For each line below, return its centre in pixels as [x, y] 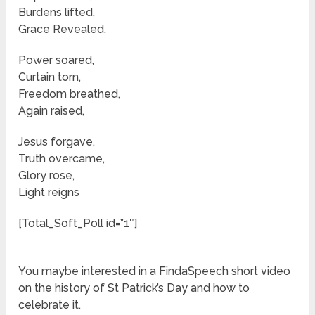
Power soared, [57, 60]
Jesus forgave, [57, 142]
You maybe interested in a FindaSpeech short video [155, 271]
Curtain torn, [50, 77]
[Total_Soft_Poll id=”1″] [78, 224]
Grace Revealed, [63, 30]
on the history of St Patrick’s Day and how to [134, 288]
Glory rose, [47, 176]
